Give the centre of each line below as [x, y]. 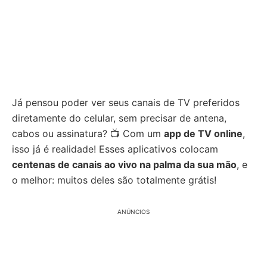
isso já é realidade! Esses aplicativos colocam [115, 149]
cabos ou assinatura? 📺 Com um [88, 133]
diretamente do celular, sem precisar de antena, [119, 118]
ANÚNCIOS [133, 212]
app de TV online [203, 133]
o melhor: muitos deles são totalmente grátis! [114, 180]
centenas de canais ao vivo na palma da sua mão [124, 164]
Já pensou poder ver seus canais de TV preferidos [126, 103]
